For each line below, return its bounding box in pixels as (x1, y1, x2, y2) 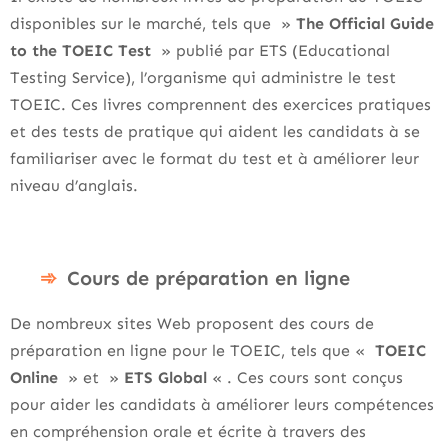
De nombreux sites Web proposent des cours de (10, 314, 374, 333)
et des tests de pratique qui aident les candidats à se (10, 122, 420, 141)
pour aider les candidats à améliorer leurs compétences (10, 395, 434, 414)
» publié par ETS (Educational (151, 41, 390, 60)
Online (10, 368, 58, 387)
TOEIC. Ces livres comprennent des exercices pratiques (10, 95, 431, 114)
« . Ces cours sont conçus (207, 368, 403, 387)
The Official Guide (296, 14, 434, 33)
